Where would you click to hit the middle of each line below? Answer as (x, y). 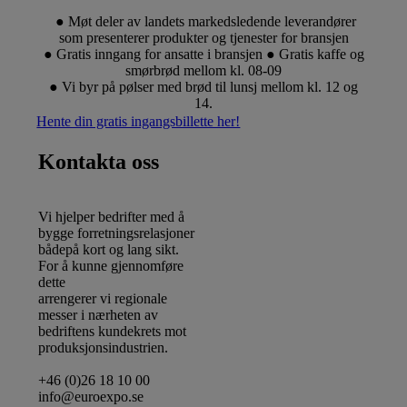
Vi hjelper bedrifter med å (112, 217)
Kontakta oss (99, 162)
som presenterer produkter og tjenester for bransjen (203, 38)
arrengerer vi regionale (103, 299)
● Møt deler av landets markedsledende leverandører (203, 22)
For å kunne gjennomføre (111, 266)
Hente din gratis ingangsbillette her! (139, 122)
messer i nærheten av (99, 315)
